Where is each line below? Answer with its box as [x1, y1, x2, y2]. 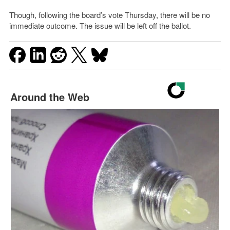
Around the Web [10, 89, 89, 104]
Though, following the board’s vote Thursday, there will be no [9, 9, 210, 20]
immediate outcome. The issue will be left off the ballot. [9, 20, 191, 31]
